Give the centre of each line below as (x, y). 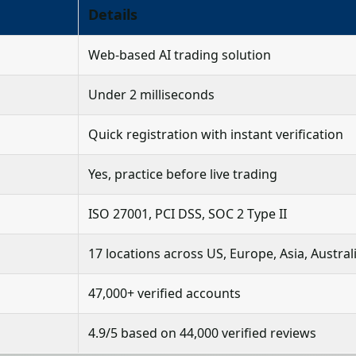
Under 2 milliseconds (151, 95)
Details (113, 14)
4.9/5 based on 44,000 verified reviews (202, 333)
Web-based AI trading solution (180, 55)
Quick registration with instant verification (216, 134)
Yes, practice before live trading (183, 174)
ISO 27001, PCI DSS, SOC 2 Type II (188, 214)
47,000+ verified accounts (164, 293)
